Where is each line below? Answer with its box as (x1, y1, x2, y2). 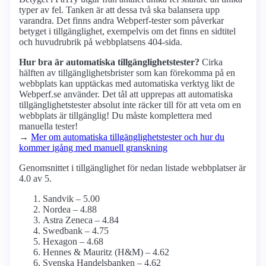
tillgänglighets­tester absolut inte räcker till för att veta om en (19, 100, 241, 110)
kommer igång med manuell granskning (19, 142, 167, 153)
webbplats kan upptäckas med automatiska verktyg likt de (19, 78, 235, 89)
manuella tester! (19, 121, 78, 132)
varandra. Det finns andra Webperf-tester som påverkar (19, 15, 224, 26)
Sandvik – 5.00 (43, 194, 100, 204)
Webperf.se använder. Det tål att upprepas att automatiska (19, 89, 233, 100)
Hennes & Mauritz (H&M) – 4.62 (43, 247, 169, 258)
